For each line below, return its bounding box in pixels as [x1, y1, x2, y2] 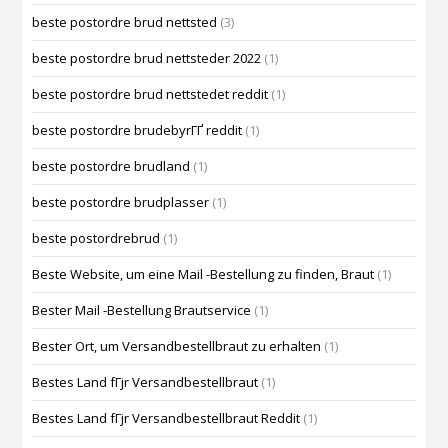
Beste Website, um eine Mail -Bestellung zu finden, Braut [32, 265, 375, 284]
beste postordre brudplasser [32, 193, 210, 212]
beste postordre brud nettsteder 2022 [32, 49, 262, 68]
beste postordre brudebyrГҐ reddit [32, 121, 243, 140]
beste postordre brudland [32, 157, 191, 176]
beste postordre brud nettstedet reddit [32, 85, 269, 104]
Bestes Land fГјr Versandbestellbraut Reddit [32, 409, 301, 428]
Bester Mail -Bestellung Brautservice [32, 301, 252, 320]
